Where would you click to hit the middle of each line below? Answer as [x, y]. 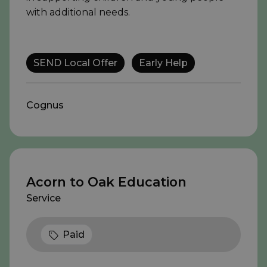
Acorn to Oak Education [106, 182]
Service [44, 198]
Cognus [45, 105]
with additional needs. [78, 13]
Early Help [163, 63]
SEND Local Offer [75, 63]
